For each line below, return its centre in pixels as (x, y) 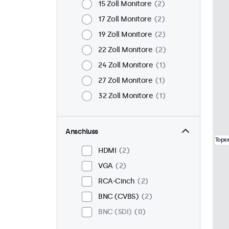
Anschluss (82, 132)
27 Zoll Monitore (125, 81)
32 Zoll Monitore (125, 96)
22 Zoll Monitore (125, 50)
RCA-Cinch (117, 181)
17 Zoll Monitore (125, 19)
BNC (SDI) (115, 212)
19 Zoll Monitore (125, 35)
